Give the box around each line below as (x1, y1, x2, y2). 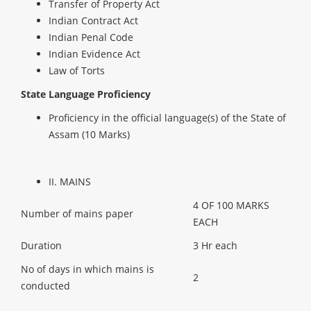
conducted (21, 279, 70, 292)
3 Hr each (193, 239, 237, 252)
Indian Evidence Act (49, 47, 140, 60)
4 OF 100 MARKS (193, 199, 269, 212)
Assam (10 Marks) (49, 128, 130, 141)
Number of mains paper (21, 207, 133, 220)
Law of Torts (49, 64, 105, 77)
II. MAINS (49, 175, 91, 188)
